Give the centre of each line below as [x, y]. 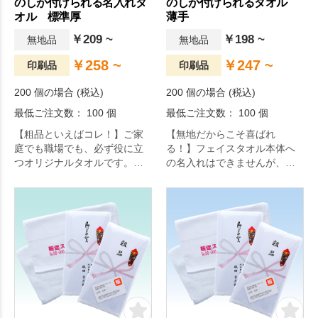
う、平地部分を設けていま [74, 191]
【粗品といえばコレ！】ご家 [79, 134]
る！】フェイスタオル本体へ [231, 148]
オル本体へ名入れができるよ [79, 177]
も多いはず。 [196, 191]
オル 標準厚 [47, 17]
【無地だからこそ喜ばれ [221, 134]
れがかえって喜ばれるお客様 [231, 177]
